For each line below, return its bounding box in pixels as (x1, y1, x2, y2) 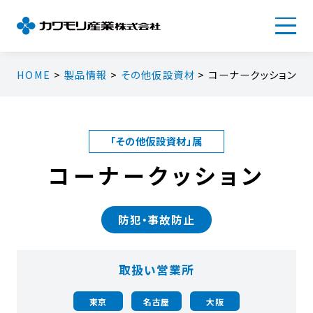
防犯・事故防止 (118, 211, 195, 227)
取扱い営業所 (119, 261, 194, 278)
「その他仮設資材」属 (110, 133, 203, 149)
